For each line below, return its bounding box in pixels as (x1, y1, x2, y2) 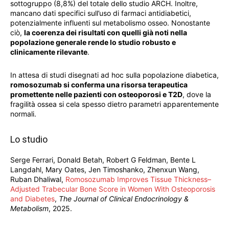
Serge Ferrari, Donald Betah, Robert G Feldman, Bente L (10, 155, 196, 165)
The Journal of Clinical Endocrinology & (59, 194, 189, 203)
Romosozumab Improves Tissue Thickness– (65, 175, 211, 184)
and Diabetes (10, 194, 55, 203)
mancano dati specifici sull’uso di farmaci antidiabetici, (10, 9, 191, 18)
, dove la (182, 90, 211, 99)
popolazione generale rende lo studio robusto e (10, 38, 176, 47)
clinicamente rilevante (10, 48, 87, 57)
